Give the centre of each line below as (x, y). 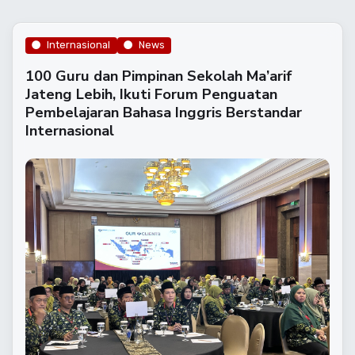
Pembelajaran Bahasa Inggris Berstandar (164, 112)
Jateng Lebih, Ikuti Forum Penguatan (151, 94)
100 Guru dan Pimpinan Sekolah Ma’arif (159, 75)
